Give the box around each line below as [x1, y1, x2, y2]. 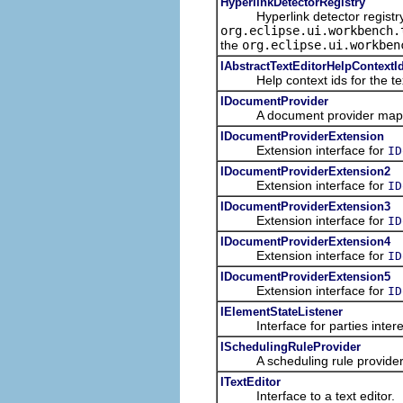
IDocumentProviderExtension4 [220, 234, 390, 248]
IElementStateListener [220, 304, 343, 318]
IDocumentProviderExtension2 [220, 164, 390, 178]
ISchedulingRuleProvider [220, 339, 361, 354]
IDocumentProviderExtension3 [220, 199, 390, 213]
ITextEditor [220, 374, 281, 389]
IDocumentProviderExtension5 [220, 269, 390, 283]
